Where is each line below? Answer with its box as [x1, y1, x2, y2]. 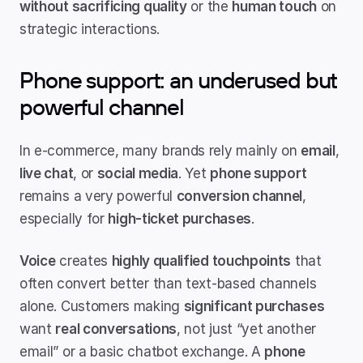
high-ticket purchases [108, 211, 251, 227]
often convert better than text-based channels [19, 275, 317, 292]
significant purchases [183, 298, 325, 314]
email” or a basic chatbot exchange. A [19, 344, 265, 360]
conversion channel [176, 188, 303, 204]
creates [55, 253, 112, 269]
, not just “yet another [176, 321, 316, 337]
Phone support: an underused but [19, 66, 337, 94]
